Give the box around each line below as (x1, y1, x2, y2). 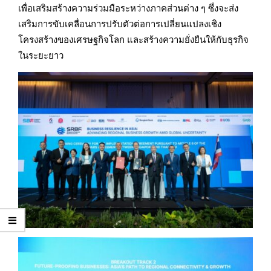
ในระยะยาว (18, 48, 64, 61)
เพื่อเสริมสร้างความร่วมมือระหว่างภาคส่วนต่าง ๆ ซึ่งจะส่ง (18, 1, 238, 14)
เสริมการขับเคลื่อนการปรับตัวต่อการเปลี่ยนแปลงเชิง (18, 17, 221, 30)
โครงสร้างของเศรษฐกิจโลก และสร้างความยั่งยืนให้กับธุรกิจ (18, 33, 249, 45)
